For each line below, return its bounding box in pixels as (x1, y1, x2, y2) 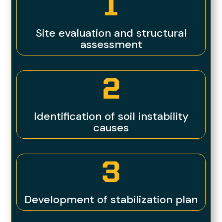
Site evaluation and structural (35, 26, 187, 41)
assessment (80, 37, 142, 52)
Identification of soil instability (33, 109, 189, 124)
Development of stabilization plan (24, 192, 198, 207)
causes (93, 120, 129, 135)
